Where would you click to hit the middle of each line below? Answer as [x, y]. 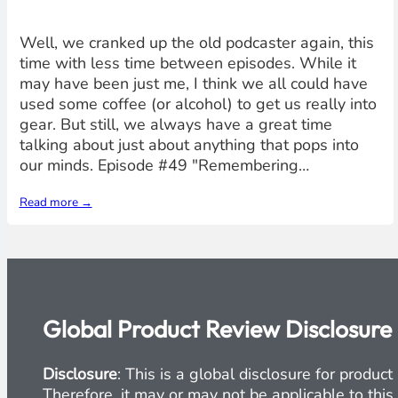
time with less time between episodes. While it [187, 64]
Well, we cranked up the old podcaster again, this [196, 43]
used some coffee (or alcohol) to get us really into [198, 104]
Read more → [56, 203]
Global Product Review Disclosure [217, 329]
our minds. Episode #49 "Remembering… [164, 166]
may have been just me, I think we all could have [193, 84]
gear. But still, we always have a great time [175, 125]
